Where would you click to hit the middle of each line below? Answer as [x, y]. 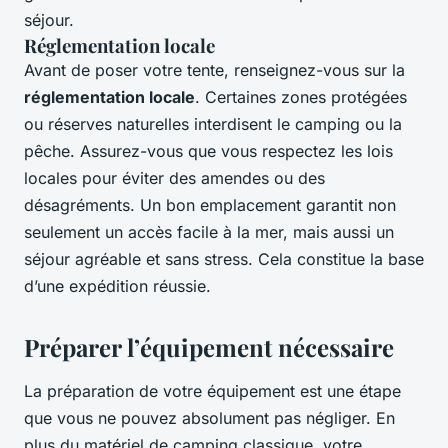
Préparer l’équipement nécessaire [209, 347]
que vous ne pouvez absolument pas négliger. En [209, 418]
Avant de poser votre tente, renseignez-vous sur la [214, 70]
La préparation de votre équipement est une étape [212, 391]
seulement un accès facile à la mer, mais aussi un [209, 232]
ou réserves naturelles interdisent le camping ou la [213, 124]
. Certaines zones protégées [301, 97]
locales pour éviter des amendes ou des [174, 178]
